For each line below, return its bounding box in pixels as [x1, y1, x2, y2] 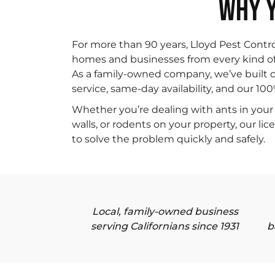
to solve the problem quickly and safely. [72, 133, 265, 145]
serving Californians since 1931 [91, 220, 239, 232]
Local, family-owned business [91, 205, 238, 217]
